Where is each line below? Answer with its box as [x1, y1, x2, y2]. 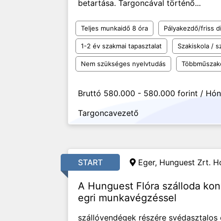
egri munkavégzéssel [78, 192, 177, 204]
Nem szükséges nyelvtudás [81, 60, 166, 68]
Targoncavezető [78, 108, 139, 118]
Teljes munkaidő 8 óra [81, 24, 148, 32]
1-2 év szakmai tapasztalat [81, 42, 162, 50]
